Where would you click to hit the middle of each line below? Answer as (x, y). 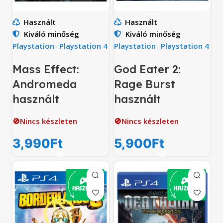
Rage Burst (145, 84)
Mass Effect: (46, 69)
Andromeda (45, 84)
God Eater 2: (147, 69)
